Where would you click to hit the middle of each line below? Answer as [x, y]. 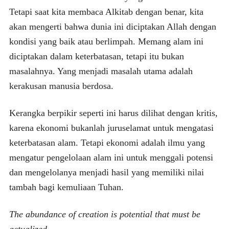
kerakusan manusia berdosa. [61, 86]
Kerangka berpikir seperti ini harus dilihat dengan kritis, [113, 113]
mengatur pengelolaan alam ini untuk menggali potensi [111, 157]
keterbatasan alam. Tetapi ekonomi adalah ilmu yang [107, 142]
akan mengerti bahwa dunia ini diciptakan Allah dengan [112, 26]
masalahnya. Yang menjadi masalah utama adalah [101, 71]
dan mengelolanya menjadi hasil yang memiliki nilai [106, 172]
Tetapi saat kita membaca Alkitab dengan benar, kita [106, 12]
